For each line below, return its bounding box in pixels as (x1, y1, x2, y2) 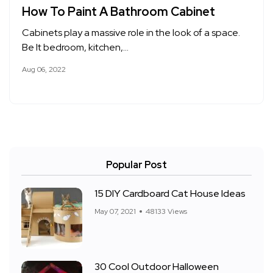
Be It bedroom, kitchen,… (22, 41, 129, 54)
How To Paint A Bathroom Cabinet (22, 4, 215, 19)
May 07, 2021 (94, 207, 136, 216)
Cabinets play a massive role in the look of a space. (22, 26, 240, 39)
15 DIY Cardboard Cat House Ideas (94, 187, 246, 200)
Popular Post (106, 158, 167, 171)
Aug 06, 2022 (22, 65, 66, 74)
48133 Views (146, 207, 187, 216)
